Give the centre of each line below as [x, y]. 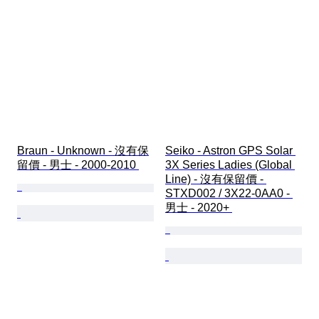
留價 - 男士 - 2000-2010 [78, 165]
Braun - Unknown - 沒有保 [83, 151]
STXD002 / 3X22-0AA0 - [229, 194]
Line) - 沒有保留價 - [216, 179]
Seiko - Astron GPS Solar [230, 151]
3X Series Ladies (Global [230, 165]
